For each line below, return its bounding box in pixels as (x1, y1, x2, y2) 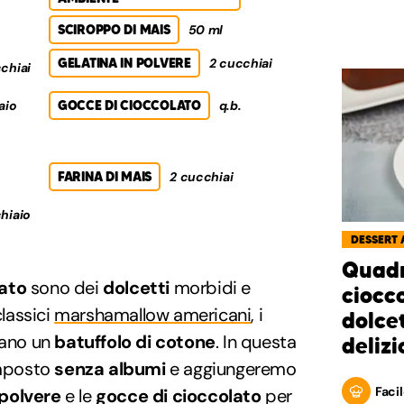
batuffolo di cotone (50, 329, 216, 353)
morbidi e (170, 275, 252, 299)
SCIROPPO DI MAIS (58, 21, 170, 38)
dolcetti (98, 275, 170, 299)
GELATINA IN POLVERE (58, 54, 191, 71)
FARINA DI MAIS (58, 168, 152, 185)
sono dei (26, 275, 99, 299)
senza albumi (50, 356, 170, 381)
